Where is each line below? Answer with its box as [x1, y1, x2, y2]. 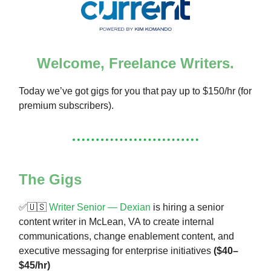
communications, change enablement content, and [19, 231, 234, 242]
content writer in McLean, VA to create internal [19, 217, 214, 227]
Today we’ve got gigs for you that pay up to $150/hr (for [19, 86, 252, 97]
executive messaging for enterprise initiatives [19, 246, 214, 256]
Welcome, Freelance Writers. [37, 55, 234, 72]
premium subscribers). [19, 100, 114, 111]
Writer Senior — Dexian [49, 202, 151, 213]
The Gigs [19, 171, 82, 188]
